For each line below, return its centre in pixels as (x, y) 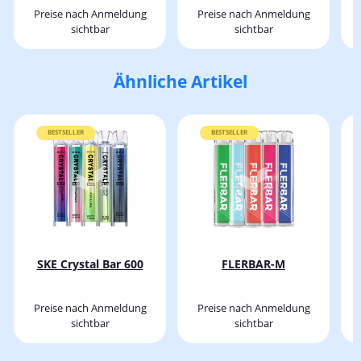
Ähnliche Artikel (180, 81)
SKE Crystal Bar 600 (90, 263)
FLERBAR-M (253, 263)
